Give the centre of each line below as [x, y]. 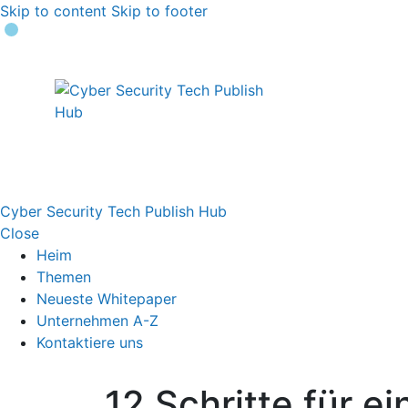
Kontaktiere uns [90, 342]
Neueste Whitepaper [107, 299]
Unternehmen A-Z [97, 321]
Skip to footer [159, 11]
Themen [64, 277]
